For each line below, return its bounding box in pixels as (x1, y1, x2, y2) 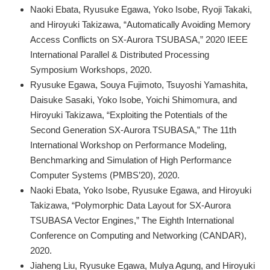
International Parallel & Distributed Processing (30, 49, 209, 60)
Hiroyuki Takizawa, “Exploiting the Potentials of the (30, 109, 227, 120)
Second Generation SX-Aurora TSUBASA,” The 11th (30, 124, 236, 135)
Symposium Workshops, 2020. (30, 64, 152, 75)
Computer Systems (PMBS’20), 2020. (30, 169, 180, 180)
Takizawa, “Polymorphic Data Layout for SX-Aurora (30, 199, 231, 210)
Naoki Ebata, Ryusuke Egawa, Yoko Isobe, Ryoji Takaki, (30, 4, 252, 14)
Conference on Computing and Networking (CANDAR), (30, 230, 246, 240)
